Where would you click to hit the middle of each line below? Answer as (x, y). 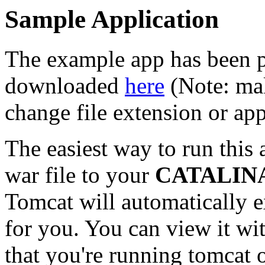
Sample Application (112, 19)
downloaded (65, 85)
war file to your (80, 174)
